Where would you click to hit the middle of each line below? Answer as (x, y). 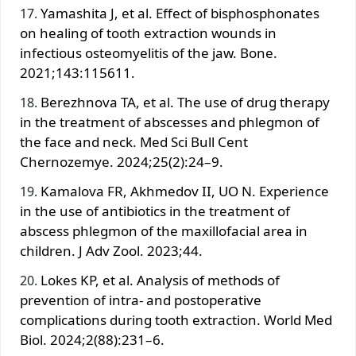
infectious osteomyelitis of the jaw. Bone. (149, 52)
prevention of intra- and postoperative (141, 300)
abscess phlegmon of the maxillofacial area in (164, 230)
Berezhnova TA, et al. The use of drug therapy (185, 102)
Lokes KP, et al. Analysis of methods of (160, 280)
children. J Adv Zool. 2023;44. (111, 250)
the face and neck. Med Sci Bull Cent (134, 141)
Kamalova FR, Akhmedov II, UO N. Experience (185, 191)
